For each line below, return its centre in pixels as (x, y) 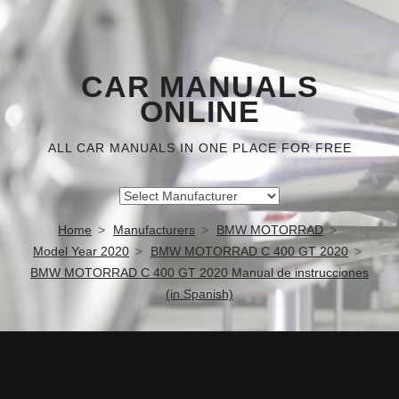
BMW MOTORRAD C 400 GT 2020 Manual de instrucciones (199, 273)
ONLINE (199, 112)
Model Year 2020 (81, 251)
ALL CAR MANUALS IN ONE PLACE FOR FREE (199, 148)
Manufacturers (154, 230)
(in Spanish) (199, 294)
